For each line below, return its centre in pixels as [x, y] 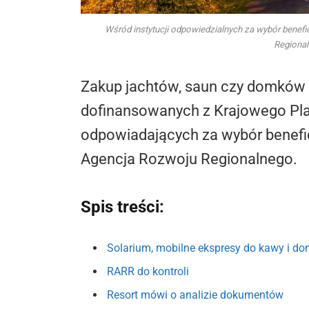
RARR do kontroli [148, 272]
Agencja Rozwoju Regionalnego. [189, 159]
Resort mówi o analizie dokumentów [196, 295]
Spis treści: [123, 207]
